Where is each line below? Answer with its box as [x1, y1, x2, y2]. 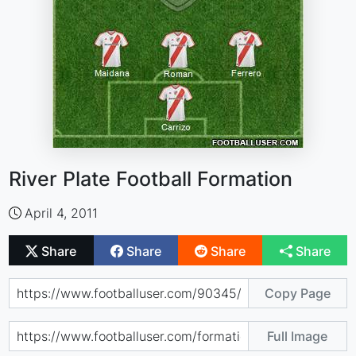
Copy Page [264, 284, 331, 301]
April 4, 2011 [25, 205, 99, 221]
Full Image [267, 327, 328, 344]
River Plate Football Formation [9, 167, 293, 191]
